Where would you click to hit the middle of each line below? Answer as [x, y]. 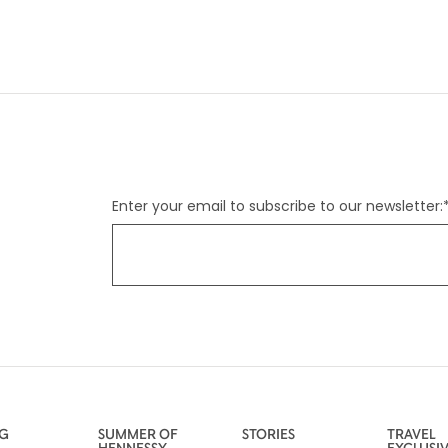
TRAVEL [411, 433]
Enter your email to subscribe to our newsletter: [277, 205]
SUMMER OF [137, 433]
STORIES [269, 433]
